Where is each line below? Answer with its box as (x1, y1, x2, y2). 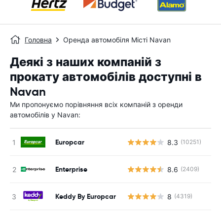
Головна (25, 36, 52, 44)
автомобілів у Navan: (10, 110, 80, 119)
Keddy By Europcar (55, 191, 116, 201)
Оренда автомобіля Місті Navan (63, 36, 171, 44)
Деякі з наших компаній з (10, 55, 161, 70)
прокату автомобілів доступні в (10, 70, 202, 84)
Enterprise (55, 164, 87, 174)
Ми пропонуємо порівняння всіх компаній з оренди (10, 100, 183, 109)
